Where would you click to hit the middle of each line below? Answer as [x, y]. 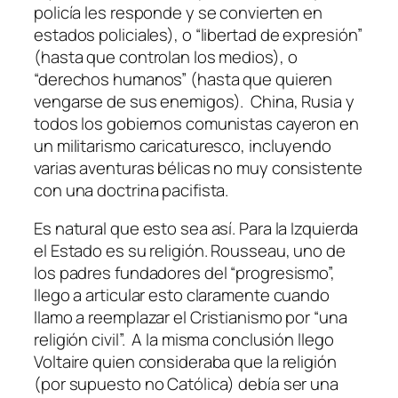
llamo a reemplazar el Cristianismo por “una [191, 318]
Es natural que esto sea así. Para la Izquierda [196, 229]
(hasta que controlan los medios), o [166, 56]
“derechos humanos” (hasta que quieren [183, 79]
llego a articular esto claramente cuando [182, 295]
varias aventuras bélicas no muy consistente [198, 167]
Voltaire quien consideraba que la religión [185, 362]
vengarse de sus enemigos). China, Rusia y [194, 101]
